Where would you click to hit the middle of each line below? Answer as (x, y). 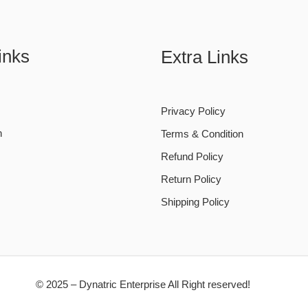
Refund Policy (192, 157)
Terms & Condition (202, 134)
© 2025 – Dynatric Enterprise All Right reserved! (143, 285)
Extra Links (205, 57)
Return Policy (191, 180)
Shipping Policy (195, 202)
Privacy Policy (193, 112)
